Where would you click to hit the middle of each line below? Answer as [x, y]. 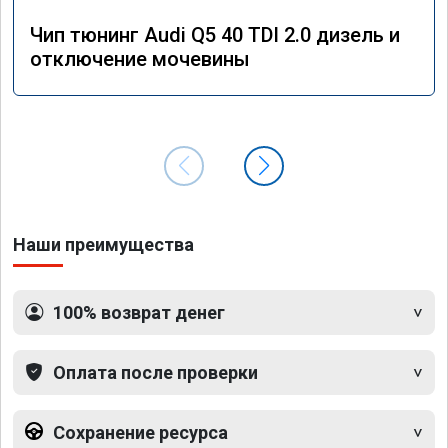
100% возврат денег [139, 312]
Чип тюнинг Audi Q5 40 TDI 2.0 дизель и [215, 34]
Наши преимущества [103, 244]
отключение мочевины [140, 58]
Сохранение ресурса [140, 432]
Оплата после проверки [155, 372]
